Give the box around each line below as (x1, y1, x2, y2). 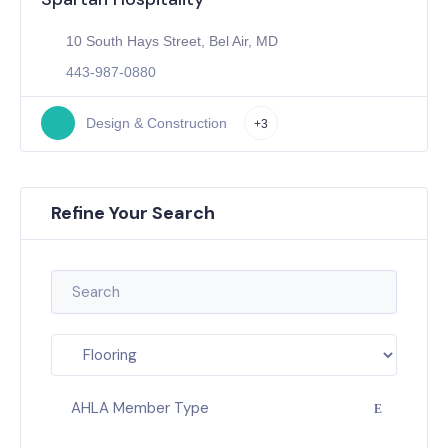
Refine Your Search (51, 201, 215, 225)
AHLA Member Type (71, 398, 209, 418)
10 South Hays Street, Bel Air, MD (66, 32, 278, 49)
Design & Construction (85, 114, 227, 131)
